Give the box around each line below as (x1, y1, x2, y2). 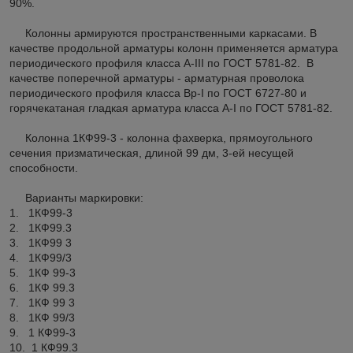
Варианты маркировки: (9, 191, 143, 204)
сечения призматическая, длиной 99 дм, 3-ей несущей (9, 146, 294, 159)
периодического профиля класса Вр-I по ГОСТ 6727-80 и (9, 86, 307, 99)
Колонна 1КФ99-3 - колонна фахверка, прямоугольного (9, 131, 313, 144)
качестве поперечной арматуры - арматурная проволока (9, 71, 304, 84)
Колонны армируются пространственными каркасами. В (9, 26, 317, 39)
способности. (9, 161, 78, 174)
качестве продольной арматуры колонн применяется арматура (9, 41, 338, 54)
